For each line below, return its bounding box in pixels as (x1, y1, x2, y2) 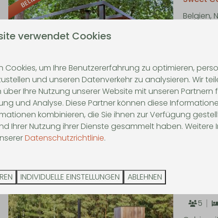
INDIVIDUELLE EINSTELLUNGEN (20, 171, 120, 182)
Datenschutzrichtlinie (25, 132, 104, 144)
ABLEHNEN (127, 171, 162, 182)
